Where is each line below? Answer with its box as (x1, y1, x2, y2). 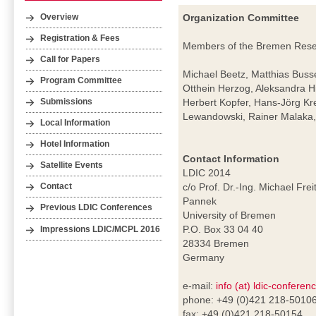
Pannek (183, 195, 217, 207)
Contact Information (183, 153, 280, 165)
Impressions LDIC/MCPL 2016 (40, 224, 161, 233)
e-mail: (183, 280, 217, 292)
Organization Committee (183, 12, 300, 24)
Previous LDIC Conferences (40, 203, 153, 212)
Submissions (40, 97, 93, 107)
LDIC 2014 (183, 167, 231, 179)
